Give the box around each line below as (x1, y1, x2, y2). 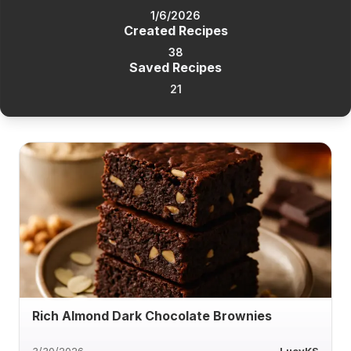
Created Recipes (123, 23, 228, 38)
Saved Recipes (129, 60, 222, 75)
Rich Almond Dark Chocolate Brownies (32, 307, 272, 324)
